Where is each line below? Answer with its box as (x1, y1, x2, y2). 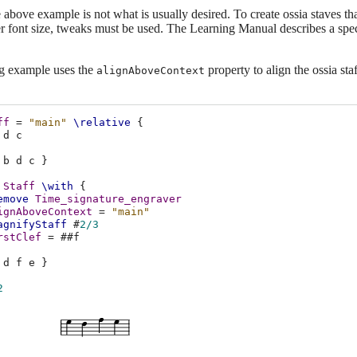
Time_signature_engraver (35, 192, 182, 205)
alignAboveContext (96, 65, 205, 77)
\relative (73, 116, 131, 128)
